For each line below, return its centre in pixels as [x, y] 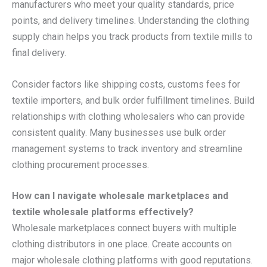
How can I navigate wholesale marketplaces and [120, 196]
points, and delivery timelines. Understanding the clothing [131, 21]
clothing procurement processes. [80, 164]
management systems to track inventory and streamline [127, 148]
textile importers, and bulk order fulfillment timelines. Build [133, 100]
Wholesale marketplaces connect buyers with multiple [124, 228]
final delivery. [39, 53]
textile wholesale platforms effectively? [103, 212]
